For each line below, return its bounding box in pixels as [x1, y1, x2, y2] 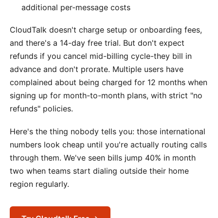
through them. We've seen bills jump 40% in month [10, 152, 196, 163]
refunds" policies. [10, 104, 73, 114]
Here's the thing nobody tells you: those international [10, 126, 205, 136]
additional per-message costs [21, 2, 130, 13]
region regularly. [10, 179, 69, 189]
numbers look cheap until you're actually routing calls [10, 139, 207, 149]
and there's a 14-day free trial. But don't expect [10, 38, 184, 48]
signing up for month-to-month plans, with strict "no [10, 91, 202, 101]
